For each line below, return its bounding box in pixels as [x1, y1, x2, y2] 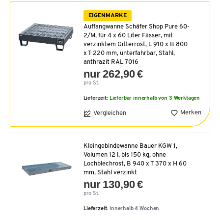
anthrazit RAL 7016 [83, 58, 138, 65]
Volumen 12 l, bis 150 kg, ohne [83, 151, 166, 158]
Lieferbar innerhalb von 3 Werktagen [109, 95, 200, 101]
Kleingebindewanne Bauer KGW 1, [83, 142, 177, 149]
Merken [180, 110, 201, 116]
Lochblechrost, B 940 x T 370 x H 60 [83, 160, 187, 167]
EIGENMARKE [88, 13, 127, 19]
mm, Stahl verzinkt [83, 169, 137, 176]
